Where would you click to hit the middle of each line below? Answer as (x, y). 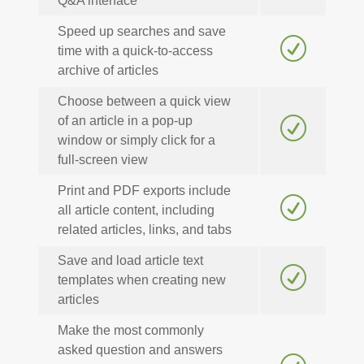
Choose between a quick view (144, 102)
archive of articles (108, 71)
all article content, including (136, 210)
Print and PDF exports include (144, 191)
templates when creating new (141, 280)
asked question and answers (140, 350)
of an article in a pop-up (125, 121)
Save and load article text (130, 261)
